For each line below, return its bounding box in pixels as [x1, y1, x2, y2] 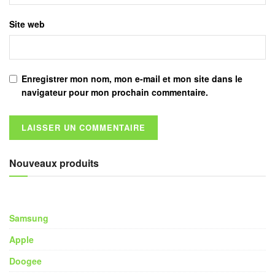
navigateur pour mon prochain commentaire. [21, 85, 208, 98]
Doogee [9, 254, 42, 267]
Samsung [9, 211, 48, 224]
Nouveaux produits [9, 155, 99, 170]
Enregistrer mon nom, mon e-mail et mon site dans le [21, 72, 242, 85]
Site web [9, 17, 45, 30]
